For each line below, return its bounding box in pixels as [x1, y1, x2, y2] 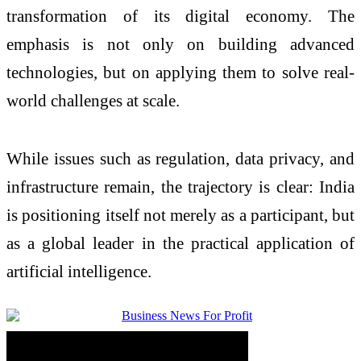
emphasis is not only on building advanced [6, 34, 355, 53]
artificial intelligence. [6, 261, 151, 280]
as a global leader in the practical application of [6, 233, 355, 252]
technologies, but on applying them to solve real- [6, 62, 355, 81]
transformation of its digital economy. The [6, 6, 355, 25]
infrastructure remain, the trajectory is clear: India [6, 176, 355, 196]
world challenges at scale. [6, 90, 180, 110]
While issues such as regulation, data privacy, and [6, 148, 355, 168]
